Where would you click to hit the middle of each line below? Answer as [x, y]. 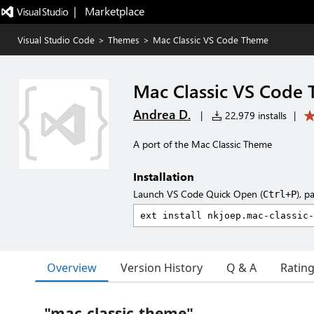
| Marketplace [109, 11]
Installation [164, 176]
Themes [124, 40]
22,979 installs [254, 115]
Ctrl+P [280, 194]
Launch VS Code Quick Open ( [198, 194]
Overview [72, 267]
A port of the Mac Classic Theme [203, 144]
